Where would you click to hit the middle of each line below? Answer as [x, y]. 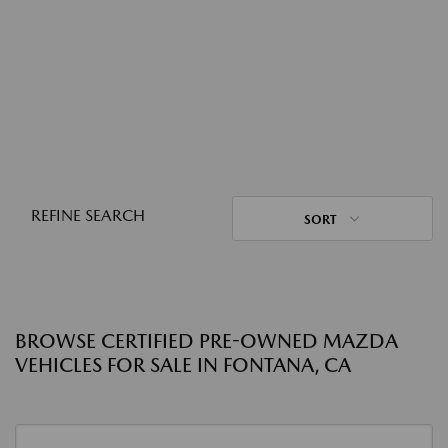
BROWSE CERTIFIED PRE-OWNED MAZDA [206, 341]
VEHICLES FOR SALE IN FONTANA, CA [183, 365]
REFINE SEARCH [88, 215]
